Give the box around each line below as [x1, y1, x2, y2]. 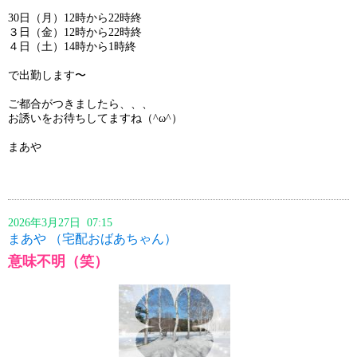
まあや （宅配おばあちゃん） [8, 231, 177, 245]
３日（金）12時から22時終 [8, 25, 142, 38]
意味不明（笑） [8, 253, 108, 269]
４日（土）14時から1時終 [8, 40, 136, 53]
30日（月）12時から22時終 [8, 11, 142, 24]
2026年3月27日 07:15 [8, 216, 122, 229]
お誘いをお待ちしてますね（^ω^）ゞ [8, 112, 194, 124]
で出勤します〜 [8, 69, 86, 81]
